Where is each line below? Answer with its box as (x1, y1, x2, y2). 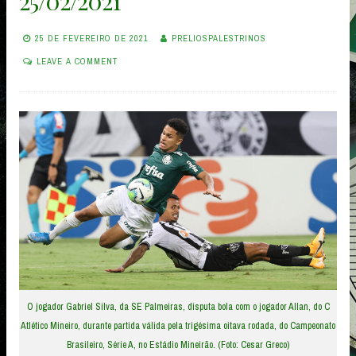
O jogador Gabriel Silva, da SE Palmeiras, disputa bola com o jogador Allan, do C (26, 300, 330, 314)
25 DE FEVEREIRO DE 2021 (35, 33, 149, 44)
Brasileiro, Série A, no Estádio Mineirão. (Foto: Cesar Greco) (67, 339, 289, 352)
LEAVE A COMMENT (37, 56, 118, 68)
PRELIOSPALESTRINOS (172, 33, 266, 44)
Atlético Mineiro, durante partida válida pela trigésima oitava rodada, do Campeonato (21, 319, 335, 333)
